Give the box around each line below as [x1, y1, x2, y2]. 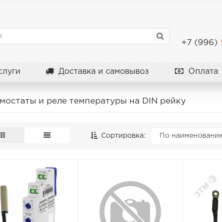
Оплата [186, 68, 218, 75]
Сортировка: [99, 133, 146, 139]
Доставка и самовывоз [56, 68, 149, 75]
